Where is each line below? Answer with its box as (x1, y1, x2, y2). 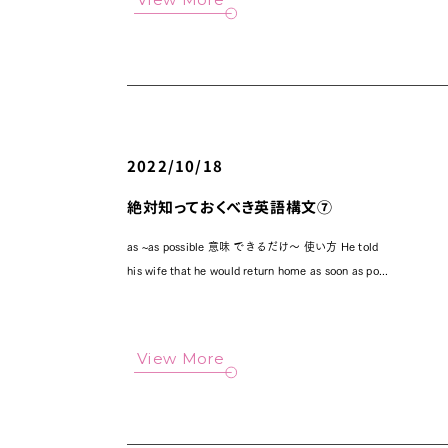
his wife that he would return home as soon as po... (127, 261, 389, 280)
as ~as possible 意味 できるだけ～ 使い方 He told (127, 237, 379, 256)
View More (136, 349, 226, 368)
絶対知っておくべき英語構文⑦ (127, 197, 333, 219)
